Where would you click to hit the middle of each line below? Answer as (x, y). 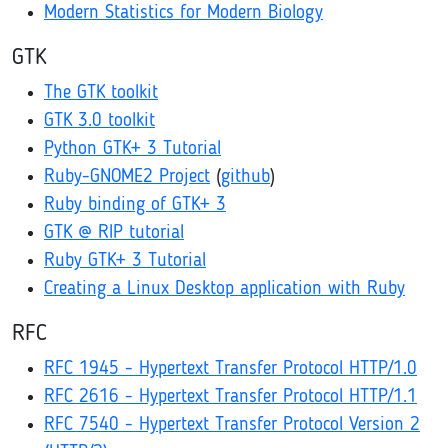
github (245, 177)
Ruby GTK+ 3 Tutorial (125, 261)
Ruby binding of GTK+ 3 (135, 205)
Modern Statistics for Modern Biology (183, 13)
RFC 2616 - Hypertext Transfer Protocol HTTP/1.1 (230, 397)
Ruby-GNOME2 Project (127, 177)
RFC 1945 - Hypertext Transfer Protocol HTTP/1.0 (230, 369)
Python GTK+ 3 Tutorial (132, 149)
